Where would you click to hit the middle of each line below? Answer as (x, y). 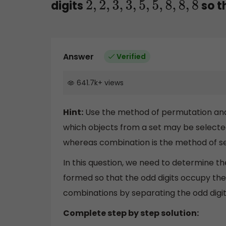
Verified (131, 56)
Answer (78, 56)
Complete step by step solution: (131, 213)
